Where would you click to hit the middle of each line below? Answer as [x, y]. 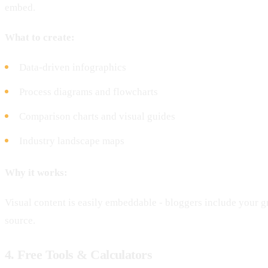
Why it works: [36, 172]
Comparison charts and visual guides [97, 116]
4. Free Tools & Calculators [79, 254]
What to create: [40, 37]
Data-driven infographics [73, 67]
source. [20, 220]
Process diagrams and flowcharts [89, 92]
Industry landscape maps [72, 141]
